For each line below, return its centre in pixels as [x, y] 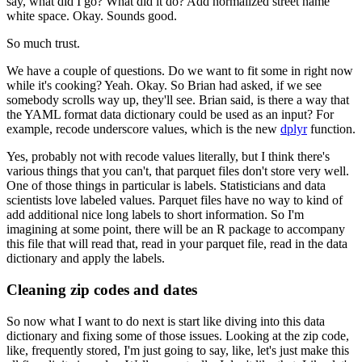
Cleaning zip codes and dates [102, 290]
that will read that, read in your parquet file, [157, 244]
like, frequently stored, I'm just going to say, [118, 350]
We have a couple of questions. [86, 71]
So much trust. [43, 44]
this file [25, 244]
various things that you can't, [79, 171]
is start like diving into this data [246, 321]
